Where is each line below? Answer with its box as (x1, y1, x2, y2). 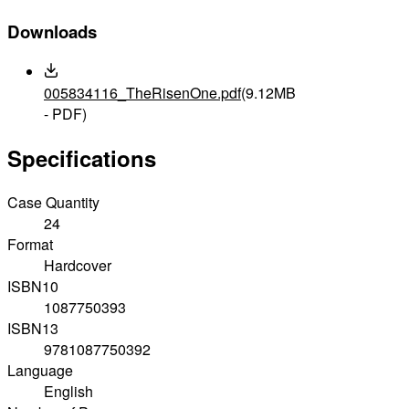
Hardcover (44, 254, 111, 276)
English (44, 380, 93, 402)
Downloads (7, 19, 97, 45)
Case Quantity (7, 191, 100, 213)
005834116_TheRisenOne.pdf (44, 82, 241, 104)
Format (7, 233, 53, 255)
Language (7, 359, 73, 381)
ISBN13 (7, 317, 58, 339)
